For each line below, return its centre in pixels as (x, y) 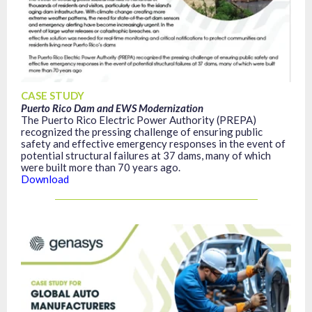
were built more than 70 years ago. (101, 167)
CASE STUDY (53, 95)
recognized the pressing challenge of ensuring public (142, 132)
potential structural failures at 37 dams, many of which (146, 155)
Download (45, 179)
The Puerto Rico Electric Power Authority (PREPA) (139, 120)
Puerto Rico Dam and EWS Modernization (112, 108)
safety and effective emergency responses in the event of (153, 143)
